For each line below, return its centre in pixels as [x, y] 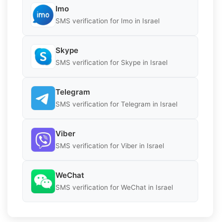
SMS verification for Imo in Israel [108, 21]
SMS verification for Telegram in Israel [116, 104]
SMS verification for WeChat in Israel [114, 188]
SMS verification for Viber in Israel [110, 146]
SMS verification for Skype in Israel [111, 63]
